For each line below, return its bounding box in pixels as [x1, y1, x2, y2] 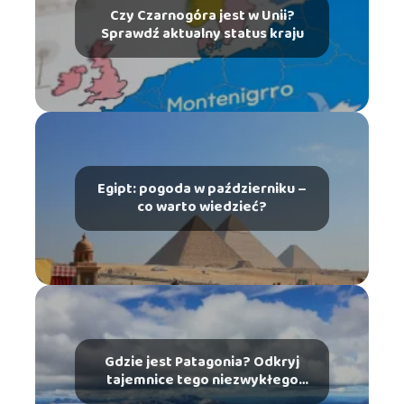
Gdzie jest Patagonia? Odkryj [105, 351, 299, 374]
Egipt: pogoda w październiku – [97, 178, 307, 201]
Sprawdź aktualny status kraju [100, 23, 304, 46]
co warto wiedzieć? [137, 196, 267, 219]
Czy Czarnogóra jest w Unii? [109, 5, 295, 28]
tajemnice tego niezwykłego [106, 369, 298, 392]
